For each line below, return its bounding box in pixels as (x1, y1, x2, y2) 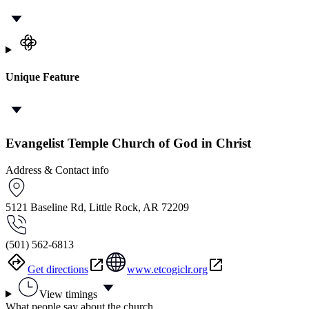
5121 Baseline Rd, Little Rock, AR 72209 (6, 201, 189, 213)
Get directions (28, 263, 88, 275)
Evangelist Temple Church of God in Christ (6, 135, 251, 150)
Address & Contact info (6, 163, 109, 176)
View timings (39, 288, 97, 300)
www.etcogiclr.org (127, 263, 208, 275)
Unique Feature (6, 70, 79, 83)
